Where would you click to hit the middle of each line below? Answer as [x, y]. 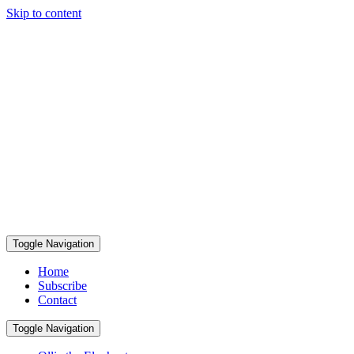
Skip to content [44, 13]
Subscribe [62, 286]
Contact [57, 300]
